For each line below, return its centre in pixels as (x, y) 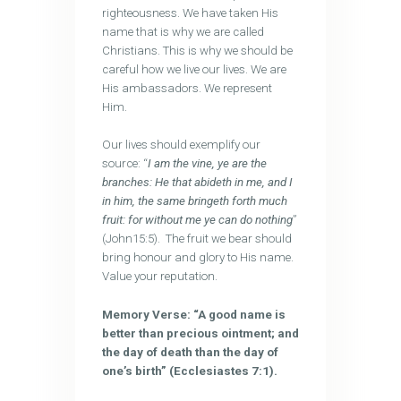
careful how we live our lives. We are (194, 69)
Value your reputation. (159, 277)
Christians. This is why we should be (197, 50)
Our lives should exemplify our (181, 145)
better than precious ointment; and (200, 333)
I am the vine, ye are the (207, 164)
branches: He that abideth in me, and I (197, 183)
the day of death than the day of (190, 352)
